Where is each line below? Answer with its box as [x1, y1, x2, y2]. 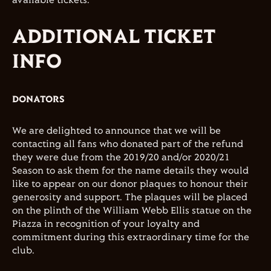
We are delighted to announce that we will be [12, 126, 221, 136]
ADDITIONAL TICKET [12, 27, 216, 48]
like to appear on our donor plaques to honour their [12, 179, 248, 189]
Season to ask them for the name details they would [12, 166, 249, 176]
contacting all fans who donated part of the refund [12, 139, 243, 149]
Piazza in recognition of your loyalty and [12, 219, 200, 229]
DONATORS [12, 94, 65, 105]
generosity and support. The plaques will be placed [12, 192, 247, 203]
